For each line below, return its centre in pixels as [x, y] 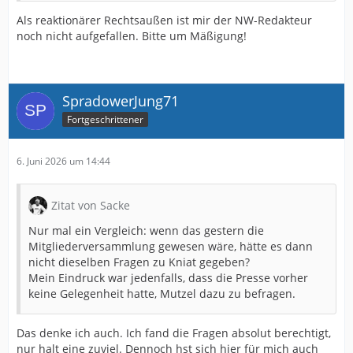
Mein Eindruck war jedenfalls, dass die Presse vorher [168, 278]
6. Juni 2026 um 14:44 [63, 162]
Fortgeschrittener [105, 119]
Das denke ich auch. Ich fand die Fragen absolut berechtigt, [174, 333]
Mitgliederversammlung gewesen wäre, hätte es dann [171, 247]
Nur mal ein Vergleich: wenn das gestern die [146, 231]
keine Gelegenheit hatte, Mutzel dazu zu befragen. [162, 294]
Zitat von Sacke [91, 206]
